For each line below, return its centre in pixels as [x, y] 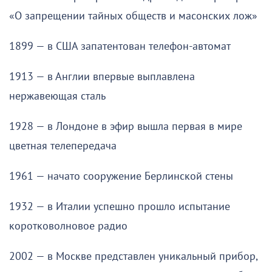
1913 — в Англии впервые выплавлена [102, 76]
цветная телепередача [63, 146]
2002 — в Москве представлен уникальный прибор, [133, 256]
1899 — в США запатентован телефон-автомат [120, 46]
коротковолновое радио [68, 226]
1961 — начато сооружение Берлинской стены [121, 176]
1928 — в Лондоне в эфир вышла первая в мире [126, 126]
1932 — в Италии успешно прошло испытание [120, 206]
